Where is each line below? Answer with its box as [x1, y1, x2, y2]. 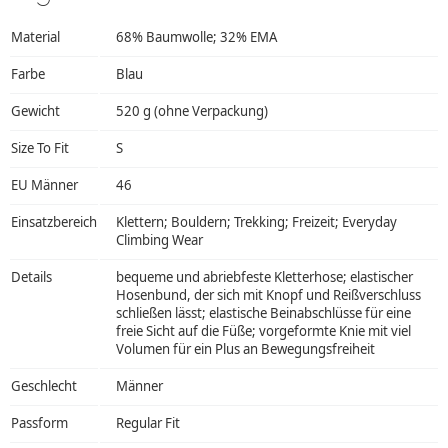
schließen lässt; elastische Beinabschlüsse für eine [116, 303, 411, 322]
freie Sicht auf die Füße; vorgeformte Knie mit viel [116, 321, 411, 340]
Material [11, 27, 60, 46]
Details [11, 267, 52, 286]
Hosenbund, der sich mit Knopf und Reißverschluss [116, 285, 421, 304]
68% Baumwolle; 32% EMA [116, 27, 277, 46]
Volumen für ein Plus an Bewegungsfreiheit [116, 339, 375, 358]
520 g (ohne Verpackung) [116, 101, 268, 120]
